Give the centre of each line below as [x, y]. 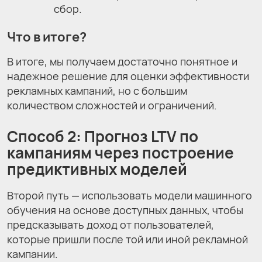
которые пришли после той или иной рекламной [127, 239]
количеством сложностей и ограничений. [112, 105]
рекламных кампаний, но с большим [97, 90]
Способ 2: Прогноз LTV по [103, 136]
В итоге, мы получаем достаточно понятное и [122, 61]
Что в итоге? [47, 37]
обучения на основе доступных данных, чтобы [125, 210]
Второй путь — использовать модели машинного [130, 196]
